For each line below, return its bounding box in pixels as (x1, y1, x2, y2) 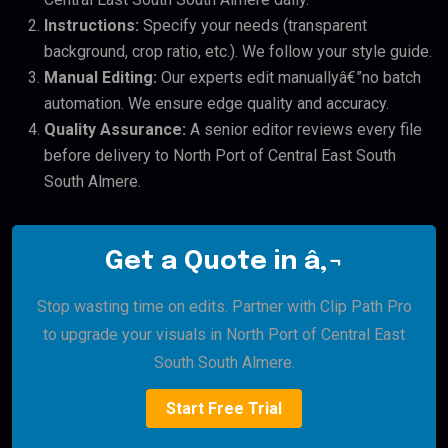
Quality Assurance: (44, 120, 186, 140)
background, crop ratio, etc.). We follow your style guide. (44, 42, 432, 62)
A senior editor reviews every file (186, 120, 422, 140)
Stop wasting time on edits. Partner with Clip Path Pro (36, 297, 412, 317)
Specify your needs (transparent (139, 16, 367, 36)
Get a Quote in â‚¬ (104, 248, 344, 276)
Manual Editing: (44, 68, 157, 88)
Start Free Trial (166, 399, 282, 419)
